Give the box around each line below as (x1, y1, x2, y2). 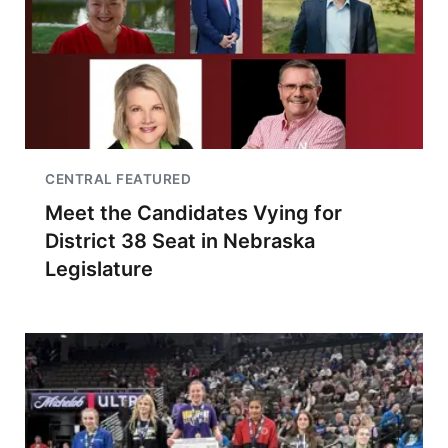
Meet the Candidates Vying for (45, 201, 342, 225)
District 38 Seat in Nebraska (45, 229, 315, 253)
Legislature (45, 257, 153, 281)
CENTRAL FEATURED (45, 171, 191, 187)
